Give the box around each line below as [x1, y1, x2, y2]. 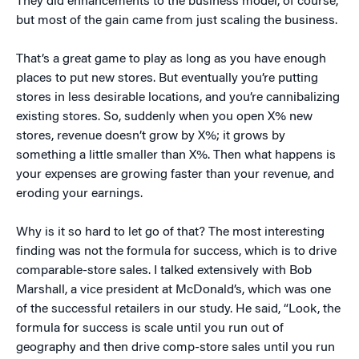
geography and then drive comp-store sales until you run [16, 341, 335, 354]
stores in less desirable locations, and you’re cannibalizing [16, 91, 340, 104]
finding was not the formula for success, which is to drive [16, 244, 337, 258]
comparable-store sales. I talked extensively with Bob [16, 264, 312, 277]
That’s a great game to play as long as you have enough [16, 52, 326, 66]
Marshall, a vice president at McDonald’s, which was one [16, 283, 331, 296]
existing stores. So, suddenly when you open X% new [16, 110, 313, 123]
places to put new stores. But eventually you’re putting [16, 71, 318, 85]
